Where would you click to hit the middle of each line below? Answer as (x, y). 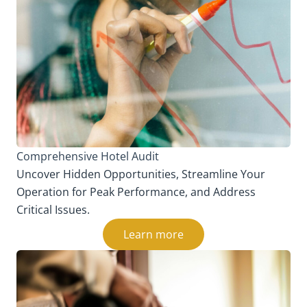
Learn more (153, 234)
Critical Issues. (53, 209)
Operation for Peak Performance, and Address (136, 192)
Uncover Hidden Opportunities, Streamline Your (141, 174)
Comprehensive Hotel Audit (88, 156)
